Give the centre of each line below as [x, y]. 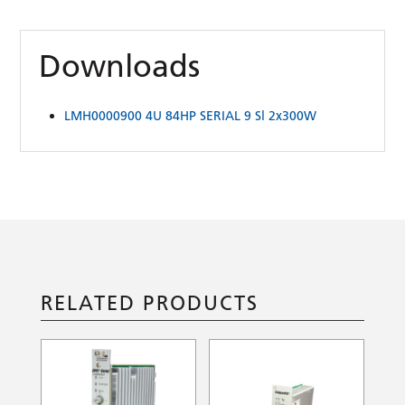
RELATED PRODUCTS [149, 302]
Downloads [120, 66]
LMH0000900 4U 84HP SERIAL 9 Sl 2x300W [191, 115]
